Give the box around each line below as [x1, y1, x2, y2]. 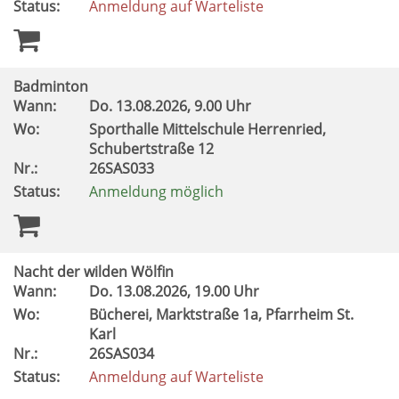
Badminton [13, 77, 88, 96]
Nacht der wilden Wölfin [13, 262, 174, 281]
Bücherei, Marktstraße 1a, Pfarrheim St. [89, 305, 354, 324]
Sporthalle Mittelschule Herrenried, [89, 119, 326, 139]
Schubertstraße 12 [89, 139, 217, 159]
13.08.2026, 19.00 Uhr [112, 281, 266, 301]
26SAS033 [89, 159, 158, 178]
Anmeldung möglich [89, 182, 224, 201]
